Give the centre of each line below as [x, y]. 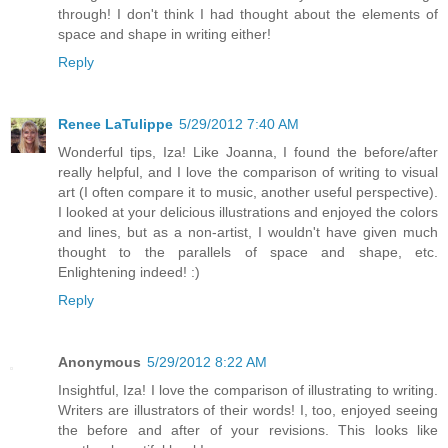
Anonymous [99, 362]
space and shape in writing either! [164, 34]
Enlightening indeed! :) [129, 272]
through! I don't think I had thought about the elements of [248, 14]
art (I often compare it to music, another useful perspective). [248, 192]
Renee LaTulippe [115, 124]
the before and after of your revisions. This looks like [248, 430]
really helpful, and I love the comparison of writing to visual [248, 172]
